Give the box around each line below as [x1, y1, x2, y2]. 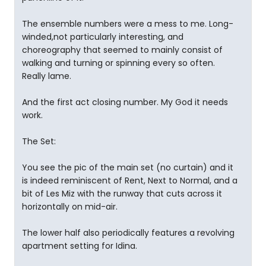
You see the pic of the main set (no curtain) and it [22, 161, 233, 174]
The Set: [22, 135, 56, 148]
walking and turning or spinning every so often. [22, 57, 215, 69]
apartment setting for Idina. [22, 240, 137, 252]
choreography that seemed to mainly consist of [22, 44, 223, 56]
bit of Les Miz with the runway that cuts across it [22, 188, 222, 200]
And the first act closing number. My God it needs [22, 96, 228, 109]
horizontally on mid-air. [22, 201, 118, 213]
